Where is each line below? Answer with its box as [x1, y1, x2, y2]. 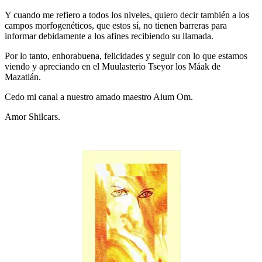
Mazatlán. [5, 71, 41, 82]
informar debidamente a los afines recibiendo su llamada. [5, 30, 213, 41]
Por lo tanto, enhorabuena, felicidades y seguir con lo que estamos [5, 50, 247, 61]
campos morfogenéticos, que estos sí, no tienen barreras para [5, 20, 227, 30]
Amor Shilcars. [5, 111, 60, 122]
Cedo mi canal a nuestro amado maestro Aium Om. [5, 91, 193, 102]
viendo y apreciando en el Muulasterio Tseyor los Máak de [5, 61, 220, 71]
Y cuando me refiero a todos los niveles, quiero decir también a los [5, 9, 249, 20]
